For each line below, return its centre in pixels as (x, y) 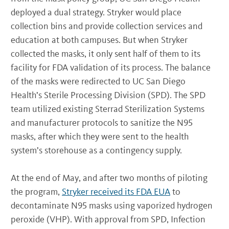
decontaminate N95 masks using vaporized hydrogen (112, 205)
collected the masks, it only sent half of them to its (106, 53)
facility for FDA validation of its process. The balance (111, 67)
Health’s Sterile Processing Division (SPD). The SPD (108, 95)
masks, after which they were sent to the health (100, 136)
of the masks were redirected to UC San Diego (98, 81)
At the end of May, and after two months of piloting (109, 178)
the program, (36, 191)
